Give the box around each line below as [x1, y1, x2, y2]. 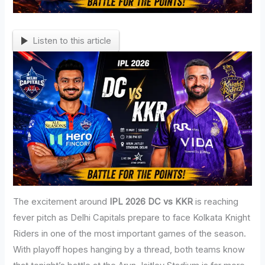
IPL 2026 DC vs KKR [109, 196, 193, 208]
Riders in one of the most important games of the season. [13, 228, 247, 240]
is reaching [193, 196, 239, 208]
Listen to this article [32, 35, 111, 46]
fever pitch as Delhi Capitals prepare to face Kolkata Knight [13, 212, 251, 224]
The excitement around [13, 196, 110, 208]
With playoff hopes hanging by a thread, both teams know [13, 244, 245, 256]
